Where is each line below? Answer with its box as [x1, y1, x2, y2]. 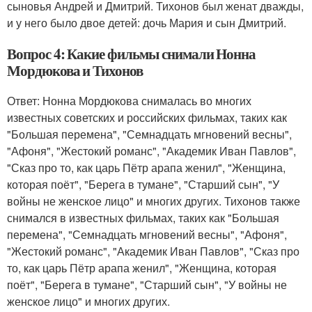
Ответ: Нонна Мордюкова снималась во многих [7, 93, 251, 109]
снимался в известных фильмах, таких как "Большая [7, 210, 279, 226]
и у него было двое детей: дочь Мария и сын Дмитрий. [7, 15, 286, 31]
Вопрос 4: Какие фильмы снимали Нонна [7, 43, 256, 65]
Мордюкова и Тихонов [7, 60, 143, 81]
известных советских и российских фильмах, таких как [7, 109, 287, 126]
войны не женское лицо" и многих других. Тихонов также [7, 193, 300, 210]
